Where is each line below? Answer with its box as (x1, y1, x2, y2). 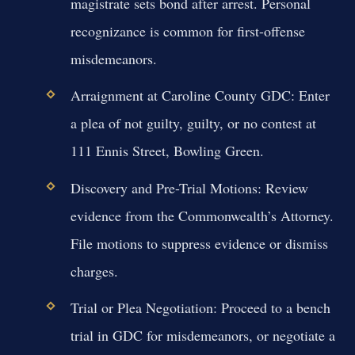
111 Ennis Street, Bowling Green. (70, 141, 264, 161)
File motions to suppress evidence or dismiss (70, 233, 328, 253)
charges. (70, 261, 118, 281)
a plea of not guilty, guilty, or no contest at (70, 113, 316, 133)
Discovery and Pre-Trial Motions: (70, 177, 261, 197)
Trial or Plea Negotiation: (70, 297, 217, 317)
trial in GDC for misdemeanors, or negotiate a (70, 325, 335, 345)
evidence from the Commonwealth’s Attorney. (70, 205, 334, 225)
